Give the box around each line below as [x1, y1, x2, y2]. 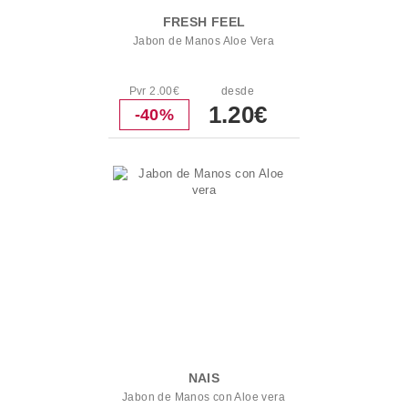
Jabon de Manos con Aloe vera [122, 391, 285, 403]
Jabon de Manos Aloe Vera [132, 35, 275, 47]
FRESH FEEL [162, 15, 246, 29]
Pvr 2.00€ [128, 85, 180, 97]
